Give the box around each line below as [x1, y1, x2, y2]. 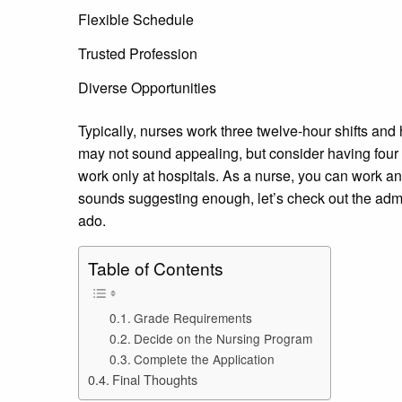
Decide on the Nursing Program [133, 329, 312, 348]
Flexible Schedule [78, 8, 194, 30]
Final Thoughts [111, 370, 197, 389]
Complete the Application [133, 350, 275, 369]
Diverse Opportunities [78, 76, 216, 98]
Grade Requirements [133, 309, 252, 328]
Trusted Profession [78, 42, 197, 64]
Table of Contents [88, 256, 223, 281]
